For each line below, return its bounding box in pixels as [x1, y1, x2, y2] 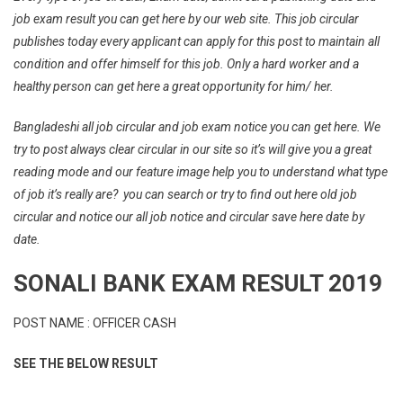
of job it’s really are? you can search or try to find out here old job [13, 187, 357, 201]
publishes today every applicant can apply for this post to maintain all [13, 34, 380, 49]
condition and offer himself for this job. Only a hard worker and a [13, 57, 359, 71]
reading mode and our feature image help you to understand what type [13, 165, 388, 179]
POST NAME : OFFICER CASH [13, 316, 176, 330]
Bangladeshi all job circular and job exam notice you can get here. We [13, 120, 381, 134]
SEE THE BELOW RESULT [13, 356, 158, 371]
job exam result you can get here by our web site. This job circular [13, 12, 359, 26]
